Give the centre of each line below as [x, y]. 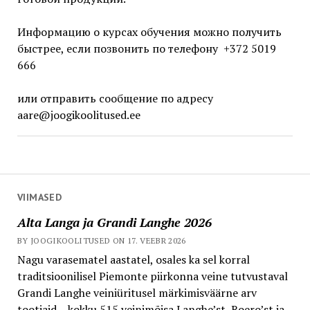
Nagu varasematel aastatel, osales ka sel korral [133, 259]
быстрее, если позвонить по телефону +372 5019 [146, 48]
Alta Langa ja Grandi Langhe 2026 [114, 222]
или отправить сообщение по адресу [115, 98]
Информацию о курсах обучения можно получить [149, 32]
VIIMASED [39, 197]
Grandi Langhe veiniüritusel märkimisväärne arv [137, 292]
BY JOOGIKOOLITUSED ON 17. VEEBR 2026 [101, 240]
